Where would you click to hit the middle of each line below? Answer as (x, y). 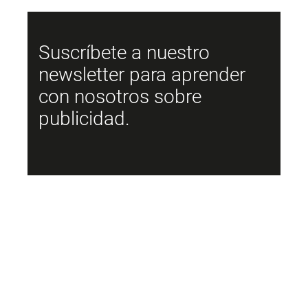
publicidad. (84, 119)
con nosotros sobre (120, 97)
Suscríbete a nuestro (124, 53)
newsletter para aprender (142, 75)
